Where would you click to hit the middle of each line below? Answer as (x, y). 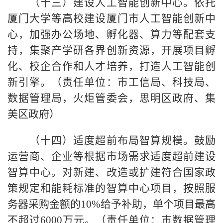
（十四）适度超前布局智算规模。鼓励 (111, 140)
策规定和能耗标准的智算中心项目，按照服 (111, 188)
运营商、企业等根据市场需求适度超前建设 (111, 156)
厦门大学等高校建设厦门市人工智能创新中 (111, 18)
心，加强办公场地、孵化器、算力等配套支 (111, 34)
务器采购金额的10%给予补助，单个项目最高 (111, 204)
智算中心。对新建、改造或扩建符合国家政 (111, 172)
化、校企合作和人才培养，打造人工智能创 (111, 66)
